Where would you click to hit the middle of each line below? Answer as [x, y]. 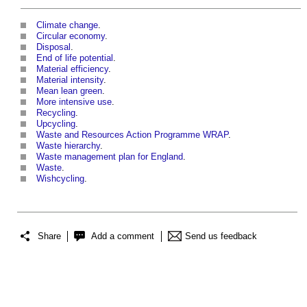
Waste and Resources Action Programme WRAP [132, 135]
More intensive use [74, 102]
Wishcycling [60, 179]
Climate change [67, 25]
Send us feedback [221, 236]
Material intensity [70, 80]
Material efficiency [72, 69]
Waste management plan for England [110, 157]
